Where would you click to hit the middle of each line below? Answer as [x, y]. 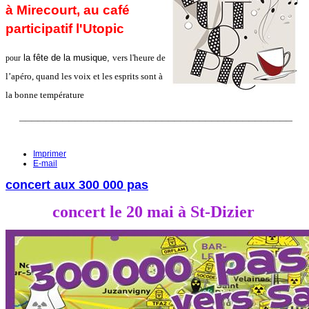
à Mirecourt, [44, 10]
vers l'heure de [139, 57]
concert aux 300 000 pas [77, 185]
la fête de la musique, [67, 57]
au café [107, 10]
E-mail [45, 163]
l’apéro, [21, 76]
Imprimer [50, 153]
